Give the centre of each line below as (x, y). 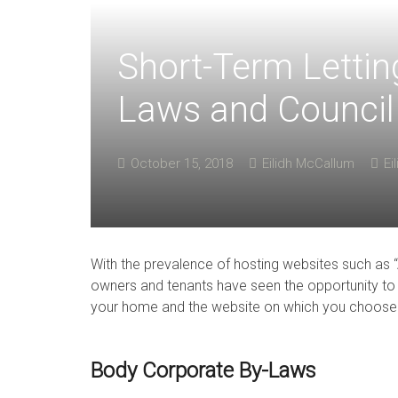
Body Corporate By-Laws (203, 370)
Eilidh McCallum (308, 163)
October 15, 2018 (182, 163)
